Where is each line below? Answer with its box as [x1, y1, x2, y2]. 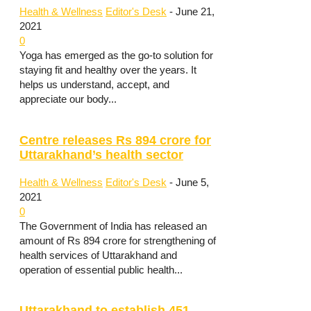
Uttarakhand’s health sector [19, 148, 183, 162]
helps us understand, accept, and [19, 78, 169, 91]
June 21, [176, 6, 215, 18]
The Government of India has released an [19, 219, 207, 232]
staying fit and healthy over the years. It [19, 64, 196, 76]
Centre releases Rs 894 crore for [19, 133, 211, 148]
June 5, [176, 176, 209, 188]
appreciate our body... [19, 93, 117, 106]
